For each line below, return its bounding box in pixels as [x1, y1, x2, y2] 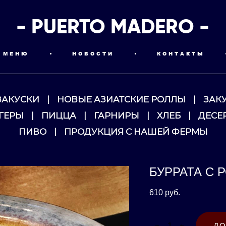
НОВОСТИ [72, 50, 114, 57]
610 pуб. [149, 188, 180, 197]
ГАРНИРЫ [93, 111, 139, 120]
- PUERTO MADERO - [16, 14, 210, 39]
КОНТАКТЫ [157, 50, 205, 57]
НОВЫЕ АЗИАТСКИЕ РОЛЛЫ [57, 95, 186, 104]
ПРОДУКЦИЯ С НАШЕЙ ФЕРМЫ [64, 128, 208, 136]
